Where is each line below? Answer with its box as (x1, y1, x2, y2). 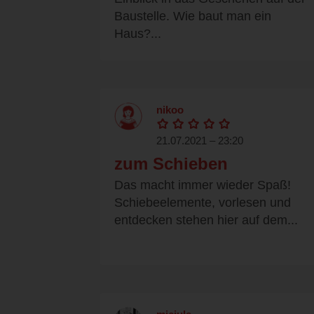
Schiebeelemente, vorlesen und (114, 196, 291, 210)
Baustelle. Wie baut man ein (114, 9, 271, 24)
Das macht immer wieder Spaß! (114, 178, 291, 193)
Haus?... (114, 27, 161, 41)
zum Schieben (114, 154, 228, 174)
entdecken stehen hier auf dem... (114, 213, 298, 228)
